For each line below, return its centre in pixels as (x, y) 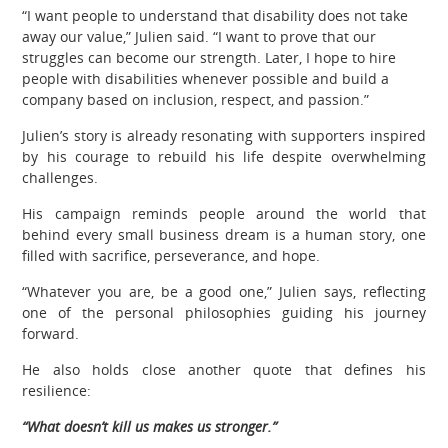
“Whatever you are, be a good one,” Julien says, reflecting (224, 292)
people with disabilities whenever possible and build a (206, 79)
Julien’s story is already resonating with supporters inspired (224, 136)
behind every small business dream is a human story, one (224, 235)
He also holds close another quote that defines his (224, 370)
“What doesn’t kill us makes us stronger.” (150, 427)
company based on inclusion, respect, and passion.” (196, 100)
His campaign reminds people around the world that (224, 214)
